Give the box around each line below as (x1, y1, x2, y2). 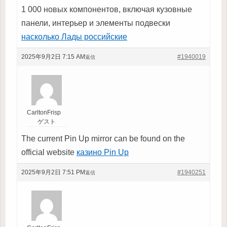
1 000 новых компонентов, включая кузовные (21, 5, 192, 14)
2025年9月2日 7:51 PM (21, 168, 85, 176)
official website (21, 147, 77, 157)
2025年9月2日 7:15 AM (21, 53, 85, 60)
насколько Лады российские (21, 32, 127, 41)
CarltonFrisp (26, 108, 61, 116)
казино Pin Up (77, 147, 129, 157)
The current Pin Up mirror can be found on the (21, 134, 185, 143)
